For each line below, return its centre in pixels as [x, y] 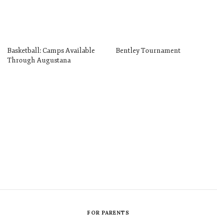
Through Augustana [39, 61]
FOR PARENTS [108, 212]
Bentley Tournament [148, 51]
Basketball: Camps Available [51, 51]
